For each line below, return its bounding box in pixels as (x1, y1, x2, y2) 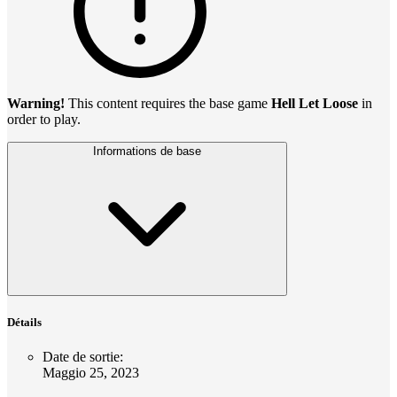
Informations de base (93, 144, 201, 159)
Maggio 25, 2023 (43, 365, 139, 381)
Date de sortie (43, 349, 120, 365)
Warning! (7, 96, 68, 112)
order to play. (7, 112, 81, 128)
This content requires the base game (68, 96, 271, 112)
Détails (7, 315, 42, 330)
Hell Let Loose (271, 96, 362, 112)
